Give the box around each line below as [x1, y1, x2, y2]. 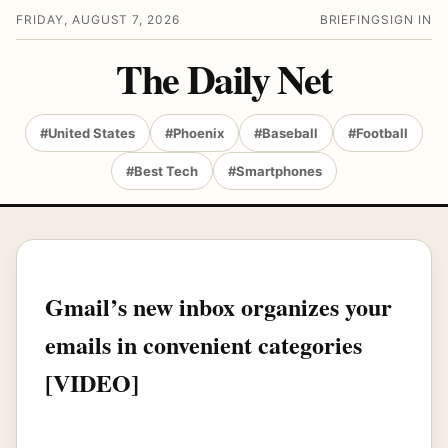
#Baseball [254, 125, 318, 141]
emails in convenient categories [45, 326, 362, 362]
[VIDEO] [45, 364, 139, 400]
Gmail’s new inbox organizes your [45, 288, 392, 324]
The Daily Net [116, 49, 332, 108]
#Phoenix [165, 125, 224, 141]
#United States [40, 125, 135, 141]
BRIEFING [319, 12, 382, 27]
